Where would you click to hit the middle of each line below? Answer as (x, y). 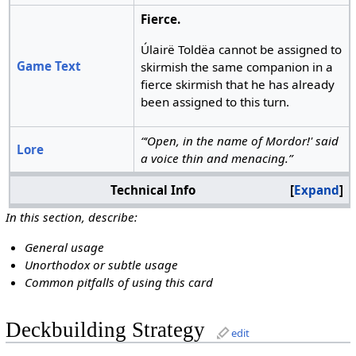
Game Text (48, 66)
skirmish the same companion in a (236, 66)
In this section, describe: (71, 217)
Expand (316, 190)
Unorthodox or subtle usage (102, 264)
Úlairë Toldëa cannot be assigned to (241, 49)
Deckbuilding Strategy (105, 329)
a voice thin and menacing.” (216, 159)
